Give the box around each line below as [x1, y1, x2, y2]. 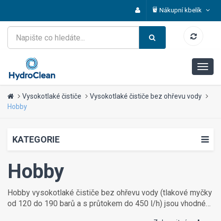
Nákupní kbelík [159, 6, 203, 14]
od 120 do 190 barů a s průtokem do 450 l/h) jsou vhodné [7, 199, 206, 208]
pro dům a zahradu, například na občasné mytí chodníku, [7, 210, 198, 219]
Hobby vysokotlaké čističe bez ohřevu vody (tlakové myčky [7, 188, 212, 197]
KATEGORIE [12, 134, 60, 145]
